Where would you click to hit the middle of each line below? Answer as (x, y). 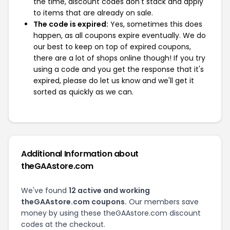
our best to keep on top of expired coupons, (112, 47)
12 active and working (109, 190)
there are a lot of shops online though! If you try (119, 58)
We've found (45, 190)
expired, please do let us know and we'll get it (114, 81)
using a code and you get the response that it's (119, 69)
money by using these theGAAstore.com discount (111, 213)
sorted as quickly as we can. (83, 92)
